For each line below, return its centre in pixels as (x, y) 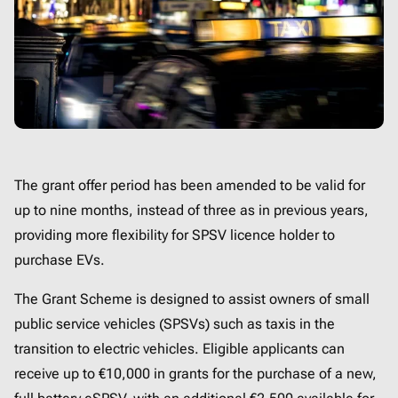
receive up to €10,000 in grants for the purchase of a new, (195, 374)
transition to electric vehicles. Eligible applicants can (179, 349)
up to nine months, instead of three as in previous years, (191, 211)
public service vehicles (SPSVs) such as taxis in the (175, 324)
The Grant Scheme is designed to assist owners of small (192, 299)
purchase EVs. (60, 260)
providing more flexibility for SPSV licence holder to (175, 235)
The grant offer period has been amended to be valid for (190, 186)
